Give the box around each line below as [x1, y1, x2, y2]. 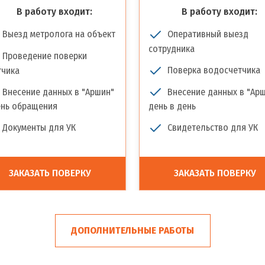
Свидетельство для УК [167, 122, 258, 134]
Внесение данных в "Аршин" [2, 86, 114, 98]
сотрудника [148, 43, 195, 54]
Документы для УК [2, 122, 76, 134]
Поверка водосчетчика [167, 64, 260, 76]
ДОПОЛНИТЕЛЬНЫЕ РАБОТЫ [71, 224, 194, 237]
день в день [148, 101, 196, 112]
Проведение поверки [2, 50, 87, 62]
